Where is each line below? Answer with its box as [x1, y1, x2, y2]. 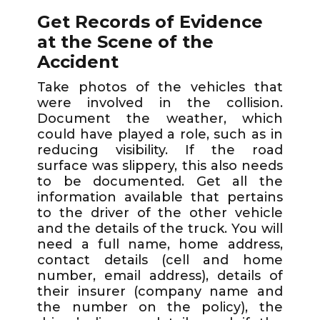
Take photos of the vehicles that [37, 79, 283, 95]
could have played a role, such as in [37, 126, 283, 142]
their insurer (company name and [37, 283, 283, 299]
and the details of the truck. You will [37, 220, 283, 236]
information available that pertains [37, 189, 283, 205]
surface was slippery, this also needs [37, 157, 283, 174]
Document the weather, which [37, 110, 283, 126]
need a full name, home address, [37, 236, 283, 252]
